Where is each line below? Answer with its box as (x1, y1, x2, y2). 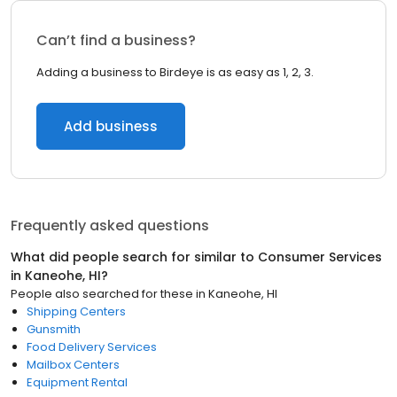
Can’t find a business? (36, 30, 196, 51)
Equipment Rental (27, 374, 128, 391)
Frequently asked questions (11, 215, 209, 236)
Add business (64, 117, 158, 136)
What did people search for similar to (11, 248, 258, 266)
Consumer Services (258, 248, 382, 266)
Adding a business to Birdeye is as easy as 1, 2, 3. (36, 64, 314, 81)
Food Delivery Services (27, 339, 157, 355)
